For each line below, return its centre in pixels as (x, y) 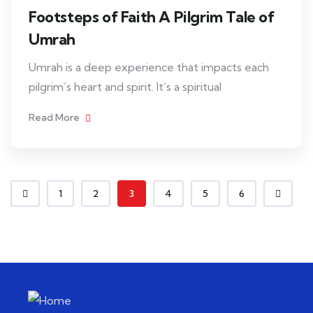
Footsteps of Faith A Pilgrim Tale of (152, 17)
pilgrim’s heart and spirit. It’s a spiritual (125, 87)
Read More (55, 117)
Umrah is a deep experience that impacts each (149, 67)
